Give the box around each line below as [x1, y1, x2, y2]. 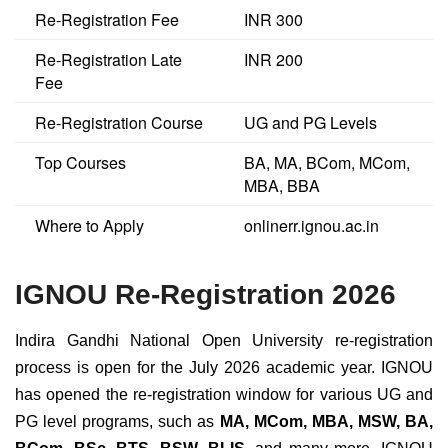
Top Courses [35, 151, 126, 175]
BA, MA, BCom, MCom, [244, 151, 410, 175]
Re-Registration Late [35, 48, 182, 72]
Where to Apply [35, 214, 144, 238]
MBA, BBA [244, 174, 320, 198]
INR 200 [244, 48, 303, 72]
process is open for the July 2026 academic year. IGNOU [15, 358, 433, 376]
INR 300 [244, 8, 303, 32]
